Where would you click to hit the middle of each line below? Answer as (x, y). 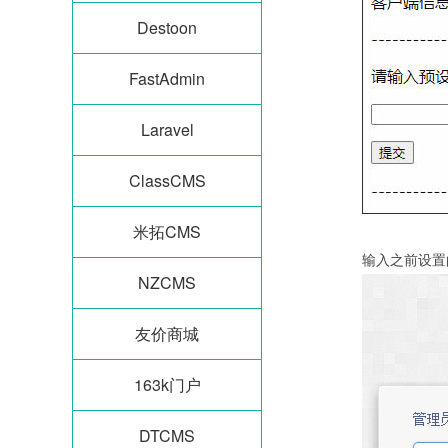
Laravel (167, 129)
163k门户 (167, 384)
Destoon (167, 27)
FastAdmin (167, 78)
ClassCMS (167, 180)
